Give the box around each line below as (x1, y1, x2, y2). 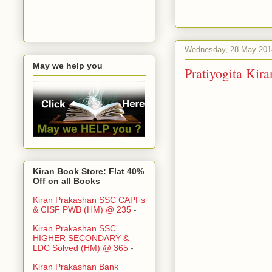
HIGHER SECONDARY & (33, 233, 129, 243)
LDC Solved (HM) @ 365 (33, 243, 128, 253)
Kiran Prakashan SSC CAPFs (33, 195, 145, 205)
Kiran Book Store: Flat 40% (33, 166, 144, 177)
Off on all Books (33, 176, 100, 186)
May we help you (33, 60, 103, 70)
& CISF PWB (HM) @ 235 (33, 205, 131, 215)
